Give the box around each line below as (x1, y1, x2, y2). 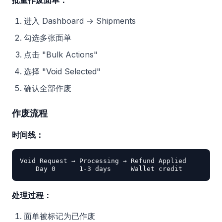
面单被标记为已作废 (24, 211, 95, 221)
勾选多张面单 (24, 33, 71, 43)
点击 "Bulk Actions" (24, 50, 98, 59)
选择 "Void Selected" (24, 66, 101, 76)
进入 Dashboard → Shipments (24, 16, 136, 26)
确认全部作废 (24, 83, 71, 93)
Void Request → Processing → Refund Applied (20, 157, 186, 165)
